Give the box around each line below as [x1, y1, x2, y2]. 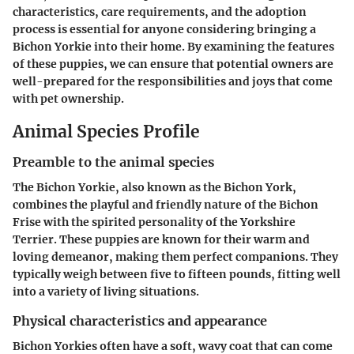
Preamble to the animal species [13, 154, 214, 170]
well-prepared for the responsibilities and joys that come [13, 73, 333, 88]
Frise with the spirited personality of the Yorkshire [13, 215, 296, 230]
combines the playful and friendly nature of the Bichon [13, 198, 318, 213]
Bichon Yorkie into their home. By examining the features [13, 39, 334, 54]
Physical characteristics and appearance [13, 313, 267, 330]
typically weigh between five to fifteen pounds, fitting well [13, 267, 341, 282]
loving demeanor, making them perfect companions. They [13, 250, 338, 265]
